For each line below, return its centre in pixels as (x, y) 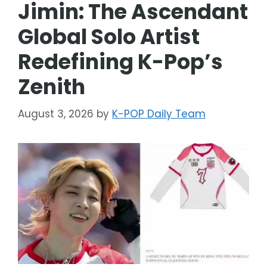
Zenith (52, 87)
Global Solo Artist (109, 37)
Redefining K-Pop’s (120, 62)
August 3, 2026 (56, 114)
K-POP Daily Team (159, 114)
